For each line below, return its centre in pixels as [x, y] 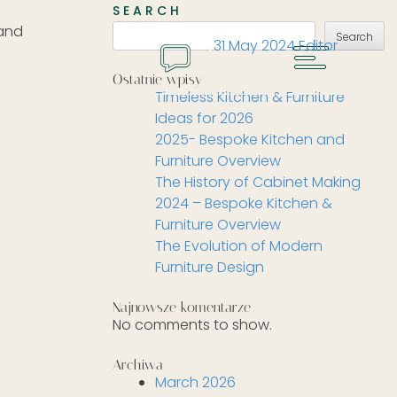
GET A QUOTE [118, 58]
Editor [318, 46]
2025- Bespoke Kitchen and [250, 140]
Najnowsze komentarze [182, 307]
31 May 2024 [254, 46]
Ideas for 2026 [204, 118]
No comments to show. [192, 325]
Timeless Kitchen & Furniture [250, 97]
